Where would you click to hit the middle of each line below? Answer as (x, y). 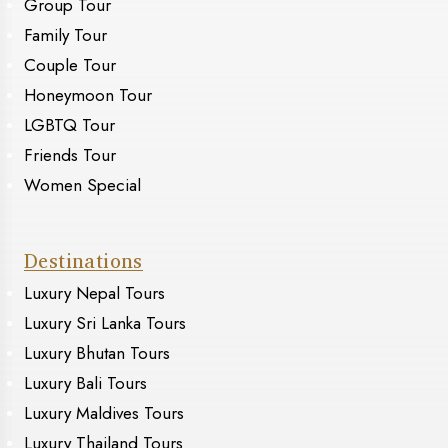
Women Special (82, 185)
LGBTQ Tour (69, 125)
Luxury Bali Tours (85, 383)
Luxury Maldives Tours (104, 413)
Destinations (83, 261)
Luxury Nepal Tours (94, 293)
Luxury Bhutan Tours (97, 353)
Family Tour (65, 35)
